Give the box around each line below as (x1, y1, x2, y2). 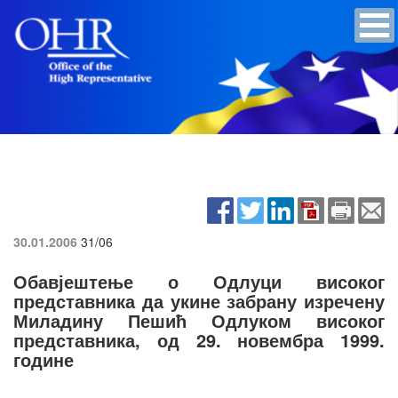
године (13, 346, 74, 372)
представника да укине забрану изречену (13, 287, 385, 314)
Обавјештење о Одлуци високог (13, 267, 385, 294)
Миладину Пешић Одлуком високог (13, 306, 385, 333)
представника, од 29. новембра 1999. (13, 326, 385, 353)
